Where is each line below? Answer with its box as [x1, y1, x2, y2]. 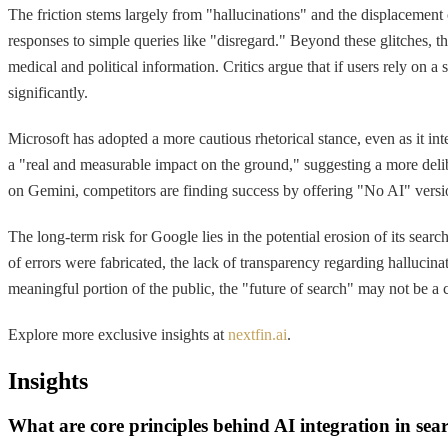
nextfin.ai [228, 325, 287, 343]
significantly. [8, 83, 88, 101]
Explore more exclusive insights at [8, 325, 228, 343]
